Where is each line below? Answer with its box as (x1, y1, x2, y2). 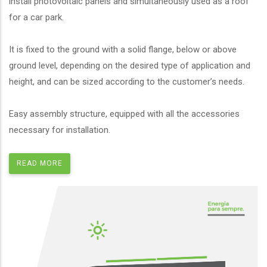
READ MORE (17, 159, 63, 167)
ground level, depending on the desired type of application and (9, 60, 250, 71)
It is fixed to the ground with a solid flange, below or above (9, 44, 237, 55)
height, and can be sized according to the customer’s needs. (9, 76, 244, 87)
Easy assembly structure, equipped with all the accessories (9, 108, 240, 119)
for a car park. (9, 11, 64, 23)
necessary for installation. (9, 124, 110, 135)
